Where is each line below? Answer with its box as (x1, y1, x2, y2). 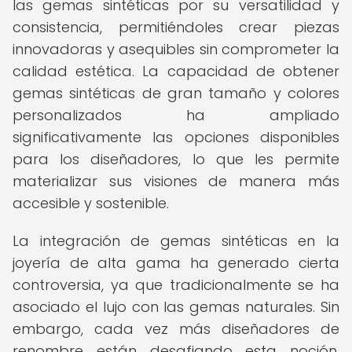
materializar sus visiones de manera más (13, 171, 339, 191)
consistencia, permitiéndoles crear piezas (13, 17, 339, 37)
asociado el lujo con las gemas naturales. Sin (13, 297, 339, 317)
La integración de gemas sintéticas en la (13, 231, 339, 251)
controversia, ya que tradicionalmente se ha (13, 275, 339, 295)
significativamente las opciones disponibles (13, 127, 339, 147)
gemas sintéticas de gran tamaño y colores (13, 83, 339, 103)
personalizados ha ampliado (13, 105, 339, 125)
